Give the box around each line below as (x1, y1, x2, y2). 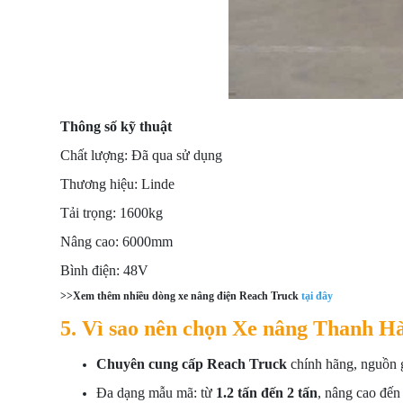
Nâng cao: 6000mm (60, 234, 173, 249)
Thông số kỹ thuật (60, 119, 172, 134)
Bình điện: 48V (60, 263, 148, 278)
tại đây (301, 290, 333, 302)
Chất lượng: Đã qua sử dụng (60, 148, 222, 163)
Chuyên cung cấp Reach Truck (96, 356, 287, 372)
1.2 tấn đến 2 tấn (216, 385, 318, 400)
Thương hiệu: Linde (60, 176, 175, 192)
